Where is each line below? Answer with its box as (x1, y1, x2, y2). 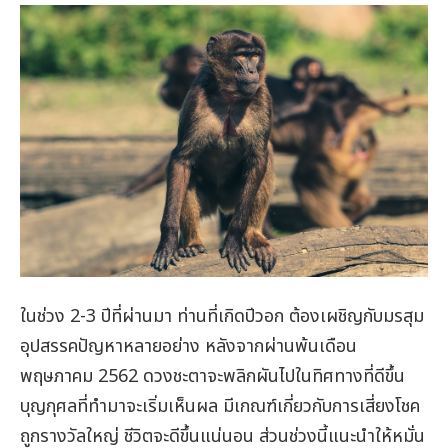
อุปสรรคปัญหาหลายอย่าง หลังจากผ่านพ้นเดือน (20, 332, 357, 360)
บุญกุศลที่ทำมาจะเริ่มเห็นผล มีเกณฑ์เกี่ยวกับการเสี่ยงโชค (20, 392, 420, 420)
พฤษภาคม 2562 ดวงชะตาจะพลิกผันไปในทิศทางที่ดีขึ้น (20, 362, 405, 390)
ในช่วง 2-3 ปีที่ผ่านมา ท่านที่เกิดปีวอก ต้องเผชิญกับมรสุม (20, 302, 424, 330)
